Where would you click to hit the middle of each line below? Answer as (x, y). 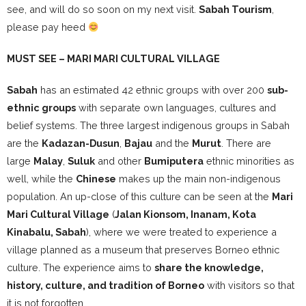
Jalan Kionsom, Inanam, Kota (185, 214)
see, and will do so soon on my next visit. (103, 10)
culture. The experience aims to (81, 268)
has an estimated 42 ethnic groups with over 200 (152, 90)
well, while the (41, 179)
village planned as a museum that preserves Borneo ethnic (143, 250)
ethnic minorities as (249, 161)
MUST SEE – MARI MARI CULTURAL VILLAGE (113, 59)
